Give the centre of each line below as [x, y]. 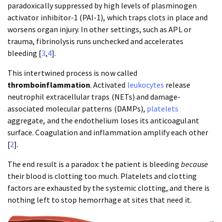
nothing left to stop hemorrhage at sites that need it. [100, 200]
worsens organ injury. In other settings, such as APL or [99, 29]
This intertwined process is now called [72, 73]
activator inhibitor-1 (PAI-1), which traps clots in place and [108, 18]
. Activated [109, 85]
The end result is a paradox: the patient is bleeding [94, 164]
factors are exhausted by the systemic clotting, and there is [109, 188]
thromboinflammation [49, 85]
